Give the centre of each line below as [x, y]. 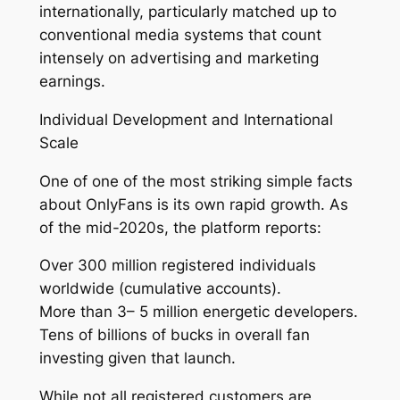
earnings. [72, 82]
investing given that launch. [137, 358]
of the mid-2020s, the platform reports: [180, 227]
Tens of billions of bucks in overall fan [174, 335]
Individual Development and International [186, 119]
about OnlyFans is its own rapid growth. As [193, 204]
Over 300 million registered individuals [177, 266]
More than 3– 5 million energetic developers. [198, 312]
